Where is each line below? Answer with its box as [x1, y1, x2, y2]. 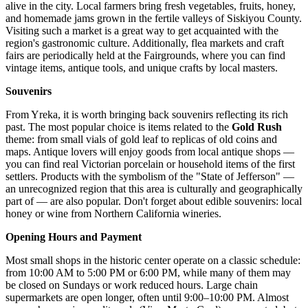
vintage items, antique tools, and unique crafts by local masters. [5, 61, 278, 74]
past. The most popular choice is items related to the [5, 120, 232, 133]
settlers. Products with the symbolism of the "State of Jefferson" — [5, 170, 294, 182]
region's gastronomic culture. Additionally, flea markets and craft [5, 36, 284, 49]
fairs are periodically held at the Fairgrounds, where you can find [5, 49, 285, 61]
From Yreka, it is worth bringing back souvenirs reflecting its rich [5, 108, 288, 120]
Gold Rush [232, 120, 282, 133]
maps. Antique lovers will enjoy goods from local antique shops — [5, 145, 294, 157]
